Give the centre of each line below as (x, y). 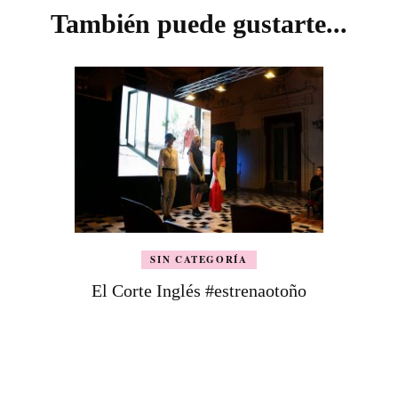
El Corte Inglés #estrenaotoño (199, 290)
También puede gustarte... (199, 24)
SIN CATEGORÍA (199, 259)
